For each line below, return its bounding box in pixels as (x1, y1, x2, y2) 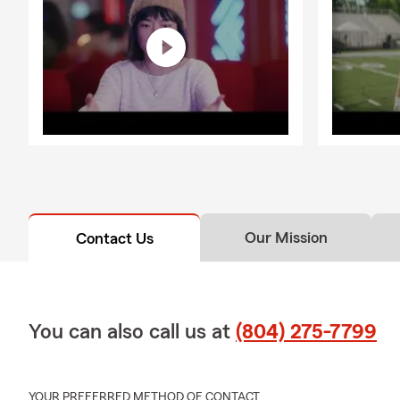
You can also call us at (29, 321, 236, 343)
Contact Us (75, 229, 154, 246)
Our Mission (244, 229, 328, 246)
